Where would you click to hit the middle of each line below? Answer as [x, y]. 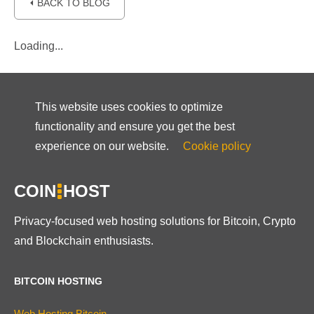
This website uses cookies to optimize [129, 107]
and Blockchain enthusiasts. [84, 240]
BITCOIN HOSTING [58, 281]
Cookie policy [217, 146]
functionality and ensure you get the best [135, 127]
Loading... [39, 46]
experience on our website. [103, 146]
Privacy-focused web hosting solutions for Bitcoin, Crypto [155, 221]
